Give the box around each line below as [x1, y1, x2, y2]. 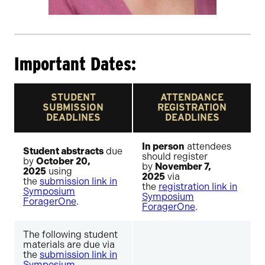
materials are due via [23, 239, 115, 250]
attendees [185, 141, 231, 152]
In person [142, 141, 185, 152]
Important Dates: [14, 53, 136, 75]
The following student [23, 229, 118, 240]
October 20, [36, 156, 91, 167]
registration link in [159, 181, 237, 192]
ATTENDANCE [160, 92, 224, 103]
